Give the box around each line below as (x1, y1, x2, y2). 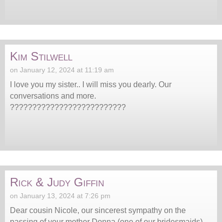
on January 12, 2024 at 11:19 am (10, 66, 114, 74)
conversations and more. (10, 92, 96, 101)
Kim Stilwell (10, 50, 72, 63)
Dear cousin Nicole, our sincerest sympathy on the (10, 206, 186, 215)
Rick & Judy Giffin (10, 175, 104, 189)
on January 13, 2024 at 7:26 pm (10, 192, 111, 200)
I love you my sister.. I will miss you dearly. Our (10, 80, 171, 89)
